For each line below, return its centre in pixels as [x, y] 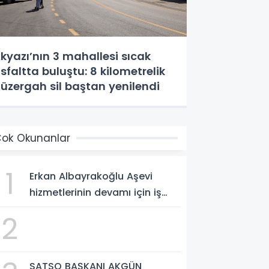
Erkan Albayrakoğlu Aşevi [91, 176]
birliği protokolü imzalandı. [95, 208]
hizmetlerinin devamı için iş [96, 192]
